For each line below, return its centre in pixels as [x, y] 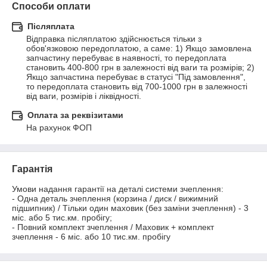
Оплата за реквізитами [75, 115]
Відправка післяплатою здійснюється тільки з [114, 39]
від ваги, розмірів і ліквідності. [84, 96]
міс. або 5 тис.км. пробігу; [62, 218]
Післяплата [51, 26]
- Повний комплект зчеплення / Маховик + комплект [113, 227]
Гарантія [32, 169]
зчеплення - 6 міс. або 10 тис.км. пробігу [91, 237]
